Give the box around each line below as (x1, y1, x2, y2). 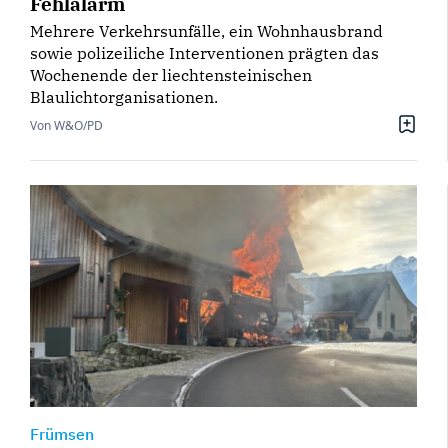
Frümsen (30, 423, 94, 444)
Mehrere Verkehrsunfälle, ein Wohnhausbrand (30, 20, 383, 41)
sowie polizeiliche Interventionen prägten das (30, 42, 379, 63)
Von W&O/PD (30, 116, 103, 134)
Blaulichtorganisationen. (30, 86, 218, 107)
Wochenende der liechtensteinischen (30, 64, 312, 85)
